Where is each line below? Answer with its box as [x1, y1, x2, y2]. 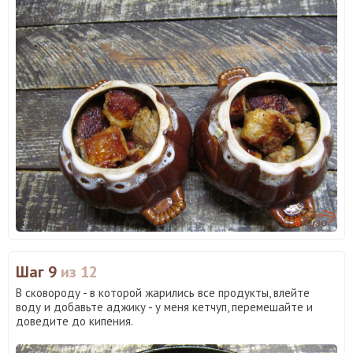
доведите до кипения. [16, 313, 133, 329]
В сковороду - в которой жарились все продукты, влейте [16, 284, 310, 300]
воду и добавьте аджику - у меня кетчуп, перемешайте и [16, 299, 313, 314]
